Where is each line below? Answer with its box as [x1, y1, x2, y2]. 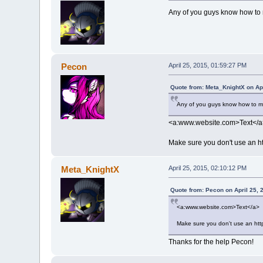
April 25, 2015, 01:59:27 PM [168, 62, 247, 69]
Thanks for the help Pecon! [168, 238, 254, 247]
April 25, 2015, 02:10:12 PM [168, 164, 247, 172]
